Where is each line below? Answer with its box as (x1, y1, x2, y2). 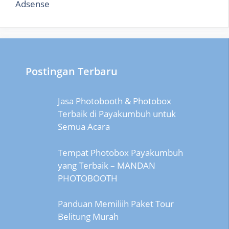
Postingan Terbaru (26, 64, 118, 79)
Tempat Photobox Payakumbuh (57, 146, 183, 158)
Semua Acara (57, 121, 110, 133)
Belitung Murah (57, 211, 119, 223)
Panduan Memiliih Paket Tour (57, 198, 174, 210)
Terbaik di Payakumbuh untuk (57, 108, 176, 120)
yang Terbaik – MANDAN (57, 159, 155, 171)
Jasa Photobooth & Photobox (57, 95, 171, 107)
